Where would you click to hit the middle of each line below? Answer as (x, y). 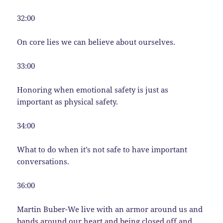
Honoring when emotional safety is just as (93, 89)
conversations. (43, 161)
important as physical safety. (68, 101)
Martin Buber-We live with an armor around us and (110, 209)
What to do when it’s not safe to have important (102, 149)
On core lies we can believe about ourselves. (96, 42)
